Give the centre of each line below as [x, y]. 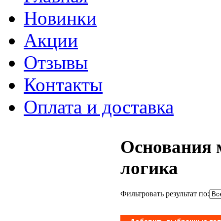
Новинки [60, 18]
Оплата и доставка [99, 107]
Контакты [63, 85]
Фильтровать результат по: [165, 193]
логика [149, 168]
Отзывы [56, 62]
